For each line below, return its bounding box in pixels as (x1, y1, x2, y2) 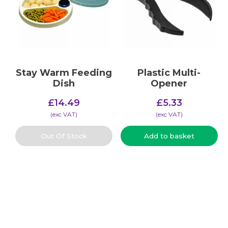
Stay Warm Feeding (16, 67, 112, 78)
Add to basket (144, 132, 194, 140)
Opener (151, 77, 188, 89)
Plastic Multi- (137, 67, 201, 78)
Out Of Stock (41, 132, 88, 140)
